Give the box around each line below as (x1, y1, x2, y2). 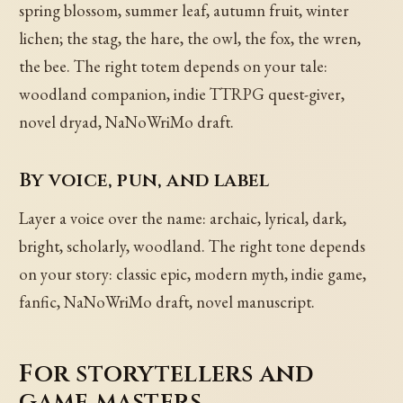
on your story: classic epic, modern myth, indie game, (19, 263, 367, 284)
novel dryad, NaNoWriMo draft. (19, 111, 235, 132)
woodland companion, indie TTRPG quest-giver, (19, 83, 345, 104)
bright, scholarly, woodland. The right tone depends (19, 235, 366, 256)
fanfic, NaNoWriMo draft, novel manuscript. (19, 291, 316, 312)
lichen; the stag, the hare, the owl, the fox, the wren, (19, 27, 362, 49)
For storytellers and (19, 356, 314, 390)
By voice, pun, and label (19, 166, 270, 193)
